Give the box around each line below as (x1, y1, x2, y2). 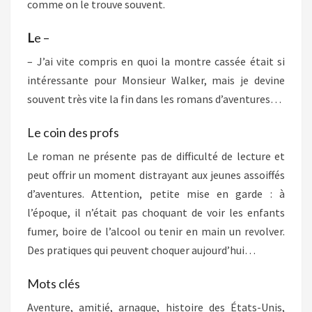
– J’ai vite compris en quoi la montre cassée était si (27, 54, 285, 68)
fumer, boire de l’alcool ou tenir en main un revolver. (27, 224, 285, 238)
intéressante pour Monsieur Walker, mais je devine (27, 73, 285, 87)
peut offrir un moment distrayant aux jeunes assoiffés (27, 168, 285, 182)
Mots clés (27, 276, 80, 291)
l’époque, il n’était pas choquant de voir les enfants (27, 205, 285, 219)
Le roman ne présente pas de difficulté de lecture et (27, 149, 285, 163)
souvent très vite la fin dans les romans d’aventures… (27, 92, 281, 106)
